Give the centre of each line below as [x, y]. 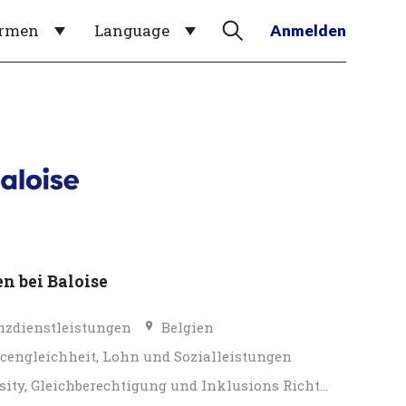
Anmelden [308, 30]
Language [132, 30]
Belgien [187, 327]
